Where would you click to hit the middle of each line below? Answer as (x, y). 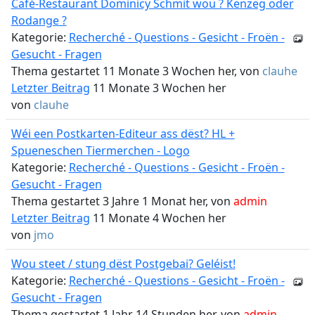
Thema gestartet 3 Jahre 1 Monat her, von (122, 201)
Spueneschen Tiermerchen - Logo (100, 150)
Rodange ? (39, 20)
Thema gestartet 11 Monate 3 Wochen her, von (136, 71)
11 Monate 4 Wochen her (158, 218)
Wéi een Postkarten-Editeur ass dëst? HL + (123, 134)
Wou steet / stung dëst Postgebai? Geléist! (123, 264)
